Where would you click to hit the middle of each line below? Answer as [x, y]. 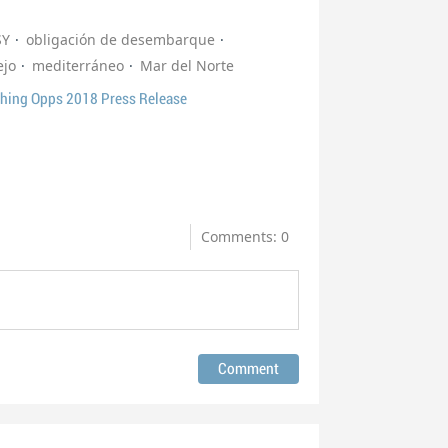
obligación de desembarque [120, 40]
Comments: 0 [245, 237]
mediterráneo [78, 66]
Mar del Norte [187, 66]
